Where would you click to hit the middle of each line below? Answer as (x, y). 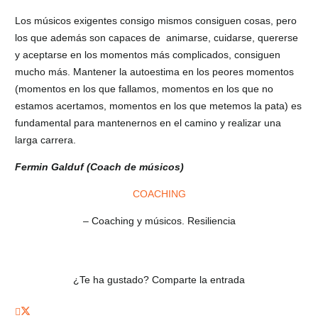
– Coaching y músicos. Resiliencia (159, 220)
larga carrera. (45, 139)
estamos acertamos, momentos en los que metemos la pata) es (158, 105)
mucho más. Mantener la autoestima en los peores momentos (154, 71)
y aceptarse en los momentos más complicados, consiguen (148, 54)
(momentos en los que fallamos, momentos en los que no (144, 88)
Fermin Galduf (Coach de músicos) (99, 166)
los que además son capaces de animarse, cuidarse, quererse (157, 37)
